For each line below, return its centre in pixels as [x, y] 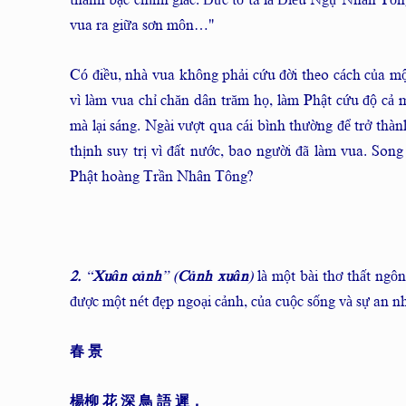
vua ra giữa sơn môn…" [142, 25]
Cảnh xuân [213, 276]
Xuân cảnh [127, 276]
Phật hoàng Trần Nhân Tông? [161, 177]
